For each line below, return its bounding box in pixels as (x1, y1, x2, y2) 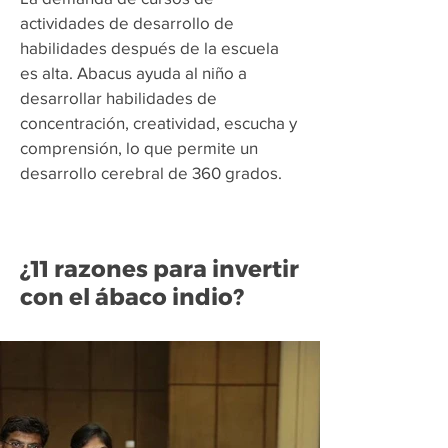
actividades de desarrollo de (20, 13, 234, 32)
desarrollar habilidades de (20, 88, 217, 107)
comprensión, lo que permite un (20, 138, 258, 157)
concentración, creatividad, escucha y (20, 113, 297, 132)
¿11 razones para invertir (20, 255, 299, 283)
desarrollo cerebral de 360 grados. (20, 163, 282, 182)
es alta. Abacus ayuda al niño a (20, 63, 247, 82)
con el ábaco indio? (20, 283, 244, 311)
